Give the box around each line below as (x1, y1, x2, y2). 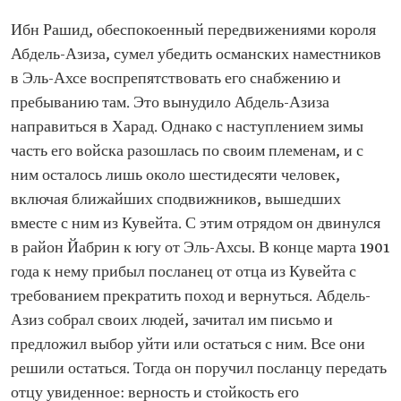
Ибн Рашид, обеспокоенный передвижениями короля (11, 21, 376, 40)
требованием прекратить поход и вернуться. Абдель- (11, 287, 371, 306)
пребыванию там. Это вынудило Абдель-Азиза (11, 94, 329, 113)
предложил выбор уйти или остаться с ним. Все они (11, 336, 365, 354)
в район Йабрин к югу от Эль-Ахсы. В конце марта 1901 (11, 239, 389, 258)
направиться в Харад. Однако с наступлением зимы (11, 118, 363, 137)
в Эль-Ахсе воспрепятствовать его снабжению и (11, 70, 341, 89)
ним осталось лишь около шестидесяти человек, (11, 166, 340, 185)
